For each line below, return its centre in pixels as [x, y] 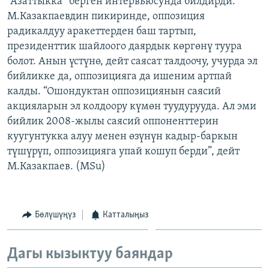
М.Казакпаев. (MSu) [56, 166]
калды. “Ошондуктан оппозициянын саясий [114, 91]
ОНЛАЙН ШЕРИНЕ [43, 10]
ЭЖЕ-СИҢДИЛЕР [50, 11]
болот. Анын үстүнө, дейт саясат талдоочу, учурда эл [132, 61]
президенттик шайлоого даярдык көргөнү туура [125, 46]
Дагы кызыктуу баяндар [90, 255]
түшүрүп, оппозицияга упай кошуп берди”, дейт [123, 151]
